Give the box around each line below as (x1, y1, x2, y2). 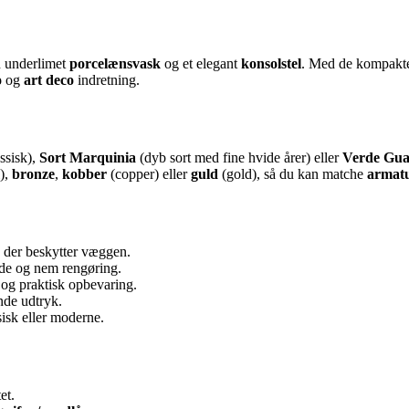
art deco (24, 72, 74, 89)
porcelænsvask (69, 56, 161, 72)
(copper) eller (107, 166, 191, 183)
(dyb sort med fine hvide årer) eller (136, 150, 342, 166)
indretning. (74, 72, 140, 89)
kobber (62, 166, 107, 183)
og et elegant (161, 56, 241, 72)
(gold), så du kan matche (218, 166, 367, 183)
